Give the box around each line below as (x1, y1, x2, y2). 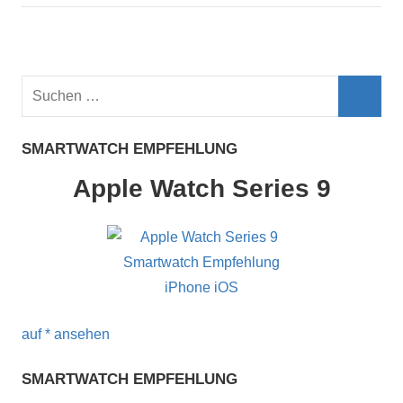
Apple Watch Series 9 (72, 174, 331, 202)
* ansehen (45, 326, 110, 342)
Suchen (21, 79, 70, 95)
